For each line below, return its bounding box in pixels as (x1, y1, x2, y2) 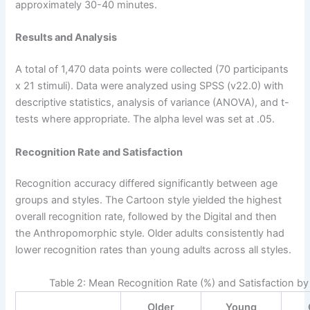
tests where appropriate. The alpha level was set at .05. (15, 113, 275, 126)
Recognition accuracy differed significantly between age (15, 177, 278, 190)
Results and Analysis (15, 31, 118, 44)
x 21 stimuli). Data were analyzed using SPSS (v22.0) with (15, 80, 284, 93)
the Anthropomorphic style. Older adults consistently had (15, 227, 285, 240)
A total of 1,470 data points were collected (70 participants (15, 63, 289, 76)
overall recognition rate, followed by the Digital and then (15, 210, 277, 224)
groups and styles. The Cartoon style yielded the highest (15, 194, 282, 207)
